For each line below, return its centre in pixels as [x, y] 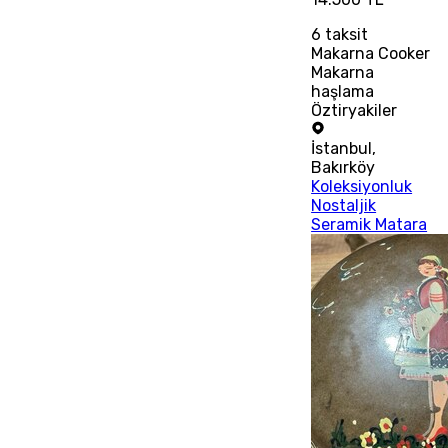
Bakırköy [343, 168]
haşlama [343, 92]
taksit [345, 35]
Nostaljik [344, 206]
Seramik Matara [369, 225]
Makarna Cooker [371, 54]
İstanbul [342, 149]
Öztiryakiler [354, 111]
